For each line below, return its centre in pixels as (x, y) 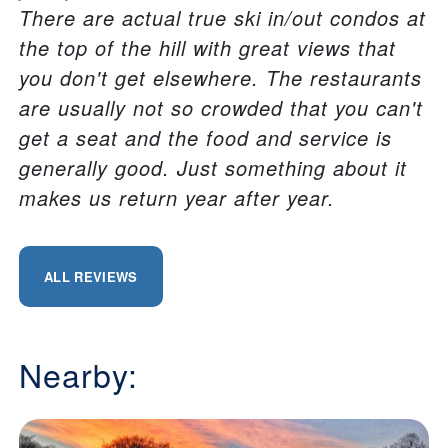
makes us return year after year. (177, 198)
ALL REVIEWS (91, 277)
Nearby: (78, 374)
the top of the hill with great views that (207, 48)
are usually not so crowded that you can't (221, 108)
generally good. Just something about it (213, 168)
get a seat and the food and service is (205, 138)
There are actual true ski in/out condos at (222, 18)
